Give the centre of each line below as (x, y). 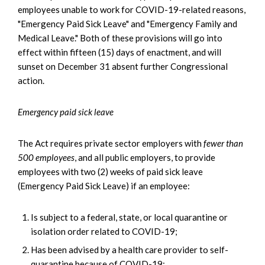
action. (31, 80)
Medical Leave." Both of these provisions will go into (120, 38)
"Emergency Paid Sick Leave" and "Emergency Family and (127, 23)
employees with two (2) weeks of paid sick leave (110, 171)
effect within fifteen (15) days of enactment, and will (119, 52)
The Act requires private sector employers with (110, 143)
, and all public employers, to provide (145, 157)
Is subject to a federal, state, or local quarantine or (129, 217)
